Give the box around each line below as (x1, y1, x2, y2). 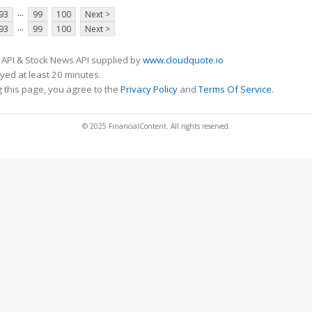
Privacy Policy (120, 83, 178, 96)
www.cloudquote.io (143, 54, 224, 67)
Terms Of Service (198, 83, 272, 96)
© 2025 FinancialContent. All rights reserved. (81, 121, 231, 132)
